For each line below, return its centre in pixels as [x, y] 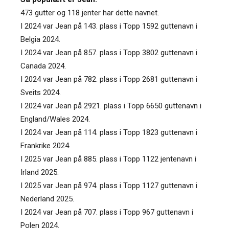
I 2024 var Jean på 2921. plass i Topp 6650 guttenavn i [111, 106]
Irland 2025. [40, 172]
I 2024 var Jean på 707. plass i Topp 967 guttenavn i [107, 212]
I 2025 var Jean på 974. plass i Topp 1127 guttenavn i [109, 185]
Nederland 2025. [47, 199]
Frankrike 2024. [45, 145]
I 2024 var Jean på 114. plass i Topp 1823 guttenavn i [109, 132]
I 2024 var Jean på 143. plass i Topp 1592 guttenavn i [109, 26]
